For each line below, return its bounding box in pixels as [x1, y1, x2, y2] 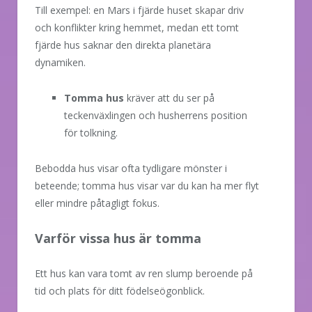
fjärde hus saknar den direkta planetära [35, 38, 211, 52]
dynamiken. [35, 55, 86, 69]
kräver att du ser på [124, 91, 214, 104]
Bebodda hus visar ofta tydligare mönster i [35, 161, 227, 175]
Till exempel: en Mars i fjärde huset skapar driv [35, 3, 244, 17]
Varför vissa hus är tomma [35, 230, 201, 247]
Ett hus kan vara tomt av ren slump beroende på [35, 267, 253, 281]
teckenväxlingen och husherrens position [64, 108, 247, 122]
